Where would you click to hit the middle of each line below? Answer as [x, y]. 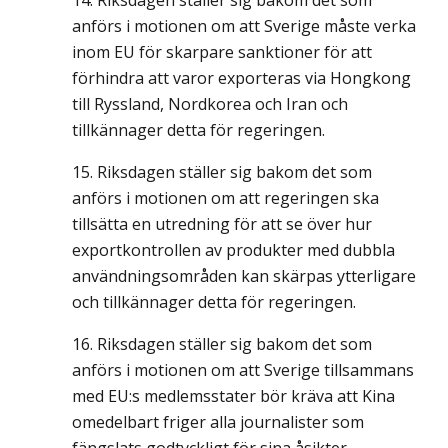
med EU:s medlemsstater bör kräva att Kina [233, 396]
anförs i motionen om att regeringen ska [225, 198]
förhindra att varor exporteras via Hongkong [241, 78]
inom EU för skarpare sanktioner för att [222, 52]
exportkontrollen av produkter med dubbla [233, 250]
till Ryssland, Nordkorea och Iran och [210, 104]
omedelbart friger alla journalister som [218, 422]
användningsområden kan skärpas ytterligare [244, 276]
